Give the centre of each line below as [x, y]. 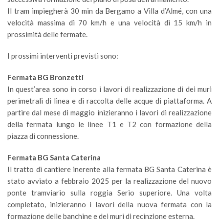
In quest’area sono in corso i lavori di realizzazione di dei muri [109, 89]
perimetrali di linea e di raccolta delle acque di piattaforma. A [109, 101]
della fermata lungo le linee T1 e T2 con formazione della [109, 124]
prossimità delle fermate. [49, 34]
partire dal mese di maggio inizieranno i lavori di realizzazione [109, 112]
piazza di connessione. [44, 136]
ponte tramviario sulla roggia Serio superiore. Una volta [109, 193]
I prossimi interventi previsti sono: [63, 56]
